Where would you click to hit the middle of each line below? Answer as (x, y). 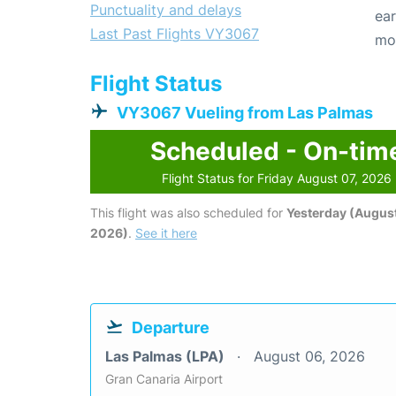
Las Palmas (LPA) (167, 357)
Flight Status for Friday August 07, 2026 (277, 179)
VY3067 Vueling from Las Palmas (245, 113)
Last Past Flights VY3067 (175, 34)
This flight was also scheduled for (188, 213)
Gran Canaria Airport (164, 379)
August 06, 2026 (309, 357)
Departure (171, 328)
